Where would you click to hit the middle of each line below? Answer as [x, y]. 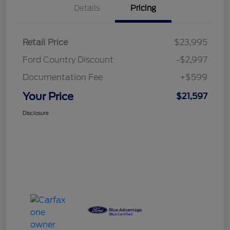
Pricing [143, 8]
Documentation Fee [63, 77]
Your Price [48, 96]
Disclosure [36, 113]
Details [87, 8]
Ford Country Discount [68, 60]
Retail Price [45, 42]
